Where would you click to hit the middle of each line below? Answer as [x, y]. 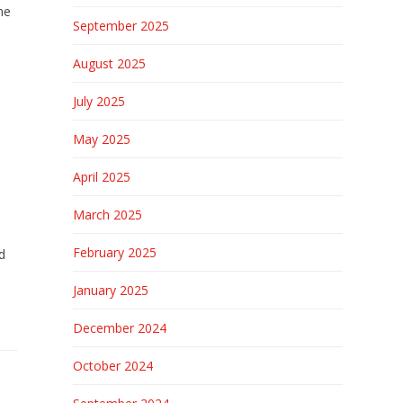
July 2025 [99, 101]
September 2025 [121, 26]
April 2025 [101, 177]
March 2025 [107, 215]
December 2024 [119, 328]
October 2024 [112, 366]
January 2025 [110, 290]
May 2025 [101, 139]
